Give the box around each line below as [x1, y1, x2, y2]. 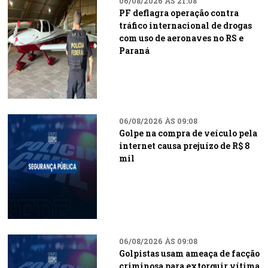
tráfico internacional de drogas [118, 20, 252, 31]
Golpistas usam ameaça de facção [118, 248, 260, 259]
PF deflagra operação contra [118, 7, 239, 19]
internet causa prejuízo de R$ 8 [118, 140, 250, 151]
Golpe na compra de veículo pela [118, 127, 257, 139]
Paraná [118, 45, 150, 56]
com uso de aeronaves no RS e [118, 32, 243, 44]
